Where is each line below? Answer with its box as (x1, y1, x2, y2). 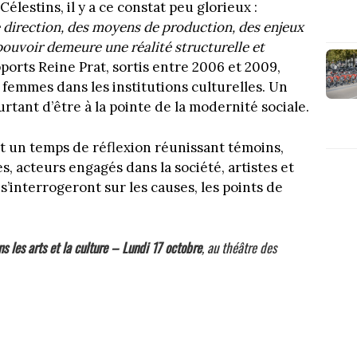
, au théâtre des (201, 237, 277, 258)
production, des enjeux (162, 18, 304, 37)
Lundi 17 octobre (121, 237, 202, 258)
